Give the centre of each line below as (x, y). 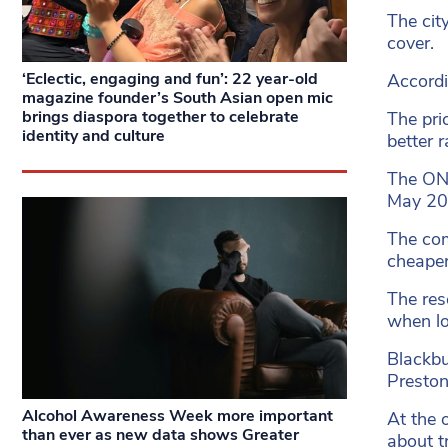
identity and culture (93, 135)
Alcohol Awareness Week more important (177, 416)
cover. (410, 42)
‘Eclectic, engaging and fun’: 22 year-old (170, 78)
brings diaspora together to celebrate (160, 116)
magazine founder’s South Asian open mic (177, 97)
